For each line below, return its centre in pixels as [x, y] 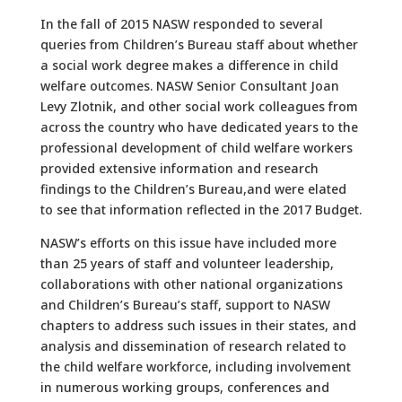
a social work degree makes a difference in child [189, 66]
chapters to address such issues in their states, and [198, 326]
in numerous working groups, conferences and [184, 388]
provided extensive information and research [179, 169]
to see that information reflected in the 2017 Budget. [201, 210]
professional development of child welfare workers [196, 148]
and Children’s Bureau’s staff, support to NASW [185, 305]
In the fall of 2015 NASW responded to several [181, 24]
